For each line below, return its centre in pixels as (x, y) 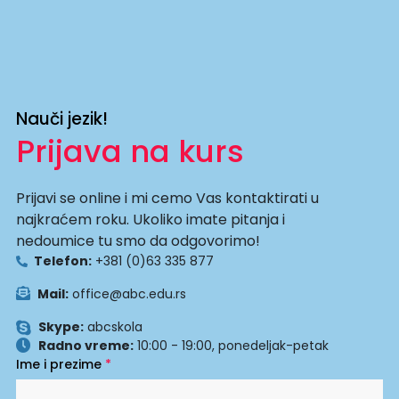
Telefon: (62, 261)
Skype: (61, 327)
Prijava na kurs (130, 152)
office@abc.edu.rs (127, 294)
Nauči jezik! (61, 119)
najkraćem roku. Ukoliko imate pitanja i (150, 220)
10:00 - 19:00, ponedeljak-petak (231, 346)
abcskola (113, 327)
